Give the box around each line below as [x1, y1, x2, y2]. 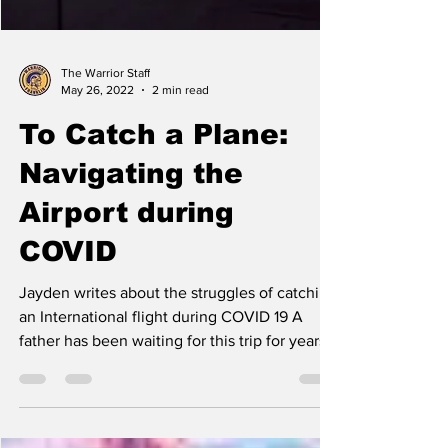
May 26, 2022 [61, 109, 134, 124]
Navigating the [19, 185, 243, 216]
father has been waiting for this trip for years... [19, 359, 338, 376]
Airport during [19, 224, 234, 255]
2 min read [152, 109, 209, 124]
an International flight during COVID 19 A [19, 335, 303, 352]
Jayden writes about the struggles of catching [19, 311, 337, 328]
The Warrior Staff [61, 93, 150, 107]
